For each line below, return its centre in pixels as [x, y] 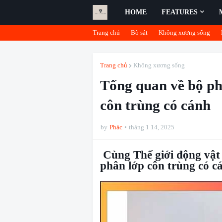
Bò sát [139, 32]
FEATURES [180, 12]
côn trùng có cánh [155, 105]
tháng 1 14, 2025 [152, 127]
